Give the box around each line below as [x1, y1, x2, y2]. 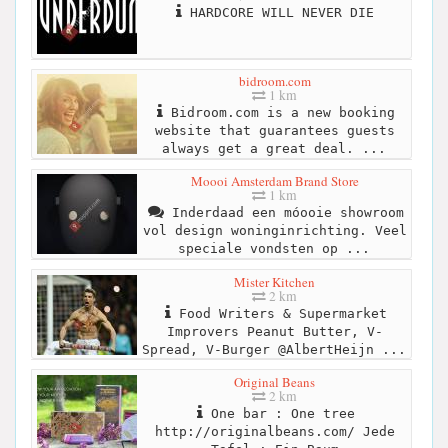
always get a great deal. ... [161, 141, 386, 157]
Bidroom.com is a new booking [162, 105, 395, 121]
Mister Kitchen [234, 272, 315, 291]
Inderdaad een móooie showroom [163, 205, 404, 221]
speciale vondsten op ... [177, 241, 370, 257]
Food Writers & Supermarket [170, 305, 387, 321]
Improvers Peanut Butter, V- [166, 323, 383, 339]
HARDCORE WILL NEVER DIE [181, 5, 374, 21]
